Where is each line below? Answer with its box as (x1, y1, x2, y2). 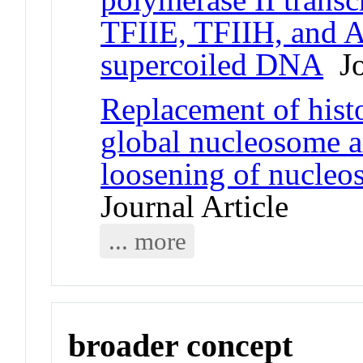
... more (108, 226, 186, 255)
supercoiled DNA (100, 46, 324, 82)
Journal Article (100, 188, 289, 224)
